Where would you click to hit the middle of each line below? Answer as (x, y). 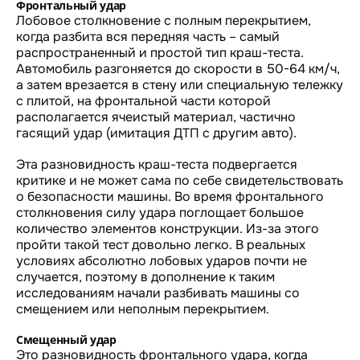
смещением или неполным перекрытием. (143, 309)
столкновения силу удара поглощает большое (160, 212)
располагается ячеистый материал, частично (156, 117)
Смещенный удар (66, 339)
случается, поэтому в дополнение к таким (145, 276)
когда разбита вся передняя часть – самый (148, 36)
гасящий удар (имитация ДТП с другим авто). (156, 133)
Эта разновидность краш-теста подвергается (157, 164)
